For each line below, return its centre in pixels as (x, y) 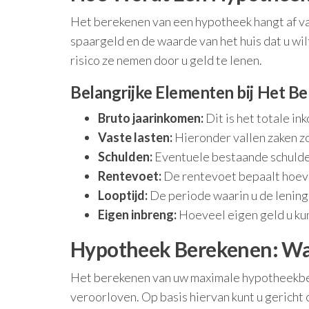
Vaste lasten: (135, 137)
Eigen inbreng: (137, 215)
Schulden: (125, 157)
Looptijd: (123, 195)
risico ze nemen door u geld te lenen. (166, 60)
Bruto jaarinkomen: (151, 118)
